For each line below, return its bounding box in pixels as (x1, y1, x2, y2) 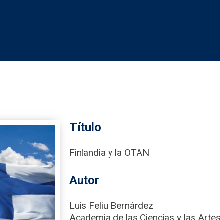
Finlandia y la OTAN (69, 147, 150, 158)
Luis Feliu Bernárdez (69, 199, 154, 211)
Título (69, 120, 102, 134)
